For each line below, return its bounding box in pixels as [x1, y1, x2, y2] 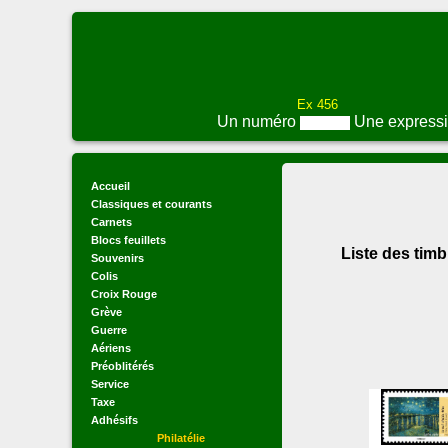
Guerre [91, 324, 127, 336]
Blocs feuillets [91, 234, 166, 246]
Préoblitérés [91, 360, 154, 372]
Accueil [91, 180, 130, 192]
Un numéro [216, 113, 300, 130]
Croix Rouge [91, 288, 157, 300]
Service [91, 378, 129, 390]
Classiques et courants [91, 198, 212, 210]
